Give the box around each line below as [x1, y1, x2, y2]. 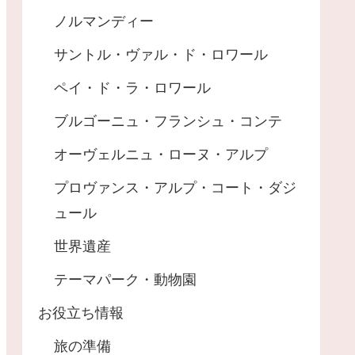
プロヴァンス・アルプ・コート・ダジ [54, 179, 296, 196]
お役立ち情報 [38, 304, 124, 321]
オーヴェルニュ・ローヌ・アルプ [54, 146, 268, 162]
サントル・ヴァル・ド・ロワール [54, 46, 268, 63]
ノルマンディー [54, 13, 154, 29]
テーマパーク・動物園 [54, 271, 197, 288]
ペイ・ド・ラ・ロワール [54, 79, 211, 96]
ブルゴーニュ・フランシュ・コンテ [54, 113, 282, 129]
